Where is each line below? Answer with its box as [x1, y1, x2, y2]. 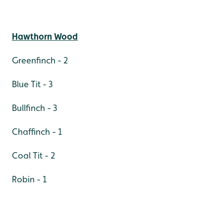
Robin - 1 [12, 173, 47, 184]
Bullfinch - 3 [12, 102, 57, 113]
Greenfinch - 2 [12, 55, 68, 65]
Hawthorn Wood [12, 31, 78, 42]
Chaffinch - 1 [12, 126, 62, 137]
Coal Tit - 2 [12, 150, 55, 161]
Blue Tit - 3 [12, 78, 53, 89]
